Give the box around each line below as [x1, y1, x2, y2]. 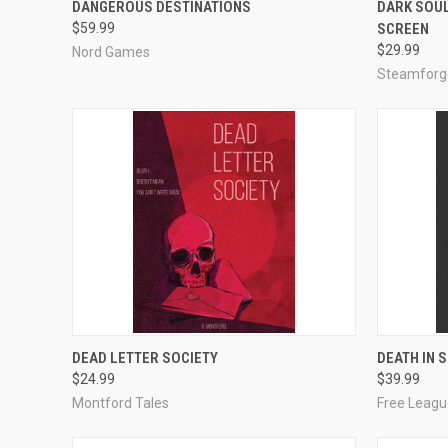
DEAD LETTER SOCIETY [72, 348, 218, 367]
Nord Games [72, 43, 150, 60]
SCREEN [377, 19, 430, 38]
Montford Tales [72, 394, 169, 411]
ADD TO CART [176, 342, 252, 358]
